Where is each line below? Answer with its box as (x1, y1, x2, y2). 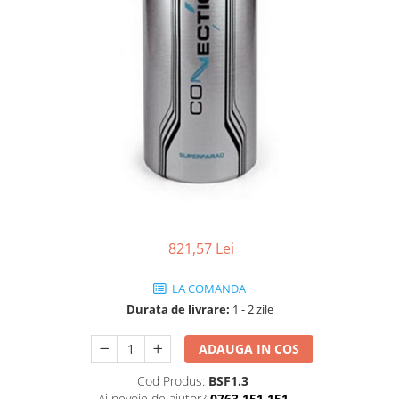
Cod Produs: (137, 372, 205, 389)
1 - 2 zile (229, 301, 273, 317)
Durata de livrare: (126, 301, 230, 317)
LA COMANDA (169, 281, 246, 297)
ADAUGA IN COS (199, 340, 300, 357)
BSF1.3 (208, 372, 248, 389)
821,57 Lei (168, 239, 234, 258)
